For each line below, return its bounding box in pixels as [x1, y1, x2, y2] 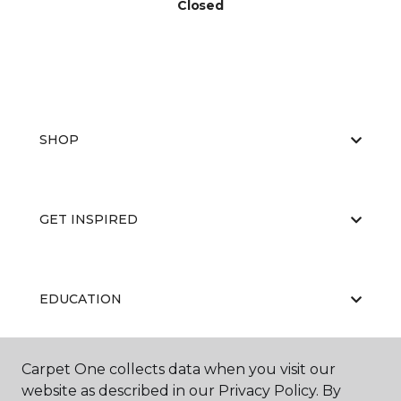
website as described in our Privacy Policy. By [21, 382, 341, 399]
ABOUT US [39, 371, 109, 387]
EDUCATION [39, 291, 122, 307]
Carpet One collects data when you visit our [21, 361, 336, 378]
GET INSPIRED [39, 211, 138, 227]
